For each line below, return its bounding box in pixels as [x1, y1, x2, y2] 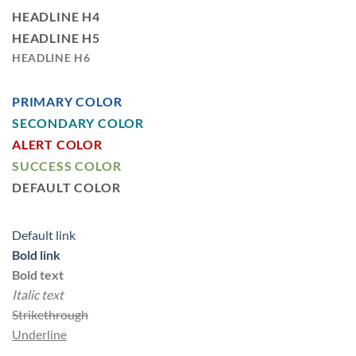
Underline [12, 327, 67, 342]
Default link [12, 227, 75, 243]
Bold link [12, 247, 60, 263]
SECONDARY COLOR [12, 115, 144, 131]
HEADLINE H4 [12, 9, 100, 25]
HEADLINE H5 [12, 30, 100, 46]
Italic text [12, 287, 64, 303]
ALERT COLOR [12, 137, 103, 153]
